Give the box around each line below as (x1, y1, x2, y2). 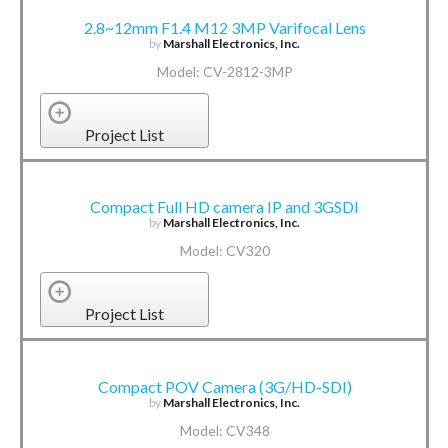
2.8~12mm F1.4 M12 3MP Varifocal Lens (83, 18, 366, 38)
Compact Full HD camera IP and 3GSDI (90, 197, 360, 217)
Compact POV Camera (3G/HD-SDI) (97, 376, 352, 396)
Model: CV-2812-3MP (156, 63, 293, 81)
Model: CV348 (179, 421, 270, 439)
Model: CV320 (179, 242, 270, 260)
